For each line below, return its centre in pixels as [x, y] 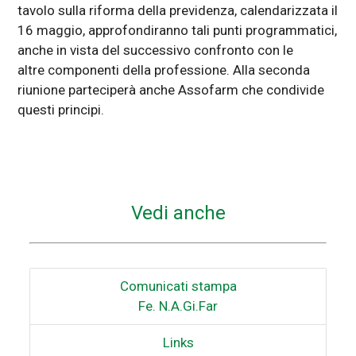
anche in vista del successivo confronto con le [156, 50]
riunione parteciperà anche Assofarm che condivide [171, 89]
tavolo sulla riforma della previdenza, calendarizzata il [178, 10]
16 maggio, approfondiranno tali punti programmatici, [178, 30]
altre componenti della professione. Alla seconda [164, 70]
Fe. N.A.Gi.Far [178, 306]
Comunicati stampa [178, 286]
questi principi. [61, 109]
